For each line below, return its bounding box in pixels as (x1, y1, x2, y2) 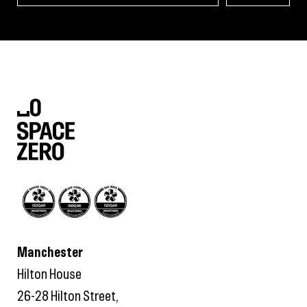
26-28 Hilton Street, (17, 291, 118, 304)
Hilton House (17, 269, 82, 282)
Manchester (17, 247, 83, 260)
